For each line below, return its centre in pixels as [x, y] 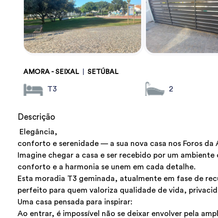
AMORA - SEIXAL [51, 72]
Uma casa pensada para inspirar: [75, 202]
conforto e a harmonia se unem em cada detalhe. [107, 167]
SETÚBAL [103, 72]
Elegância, [37, 132]
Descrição [36, 117]
